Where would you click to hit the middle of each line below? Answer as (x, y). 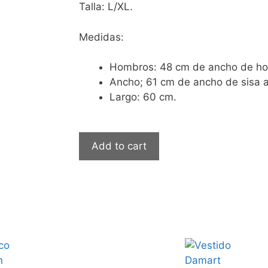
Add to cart (119, 146)
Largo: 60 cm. (143, 97)
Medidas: (101, 37)
